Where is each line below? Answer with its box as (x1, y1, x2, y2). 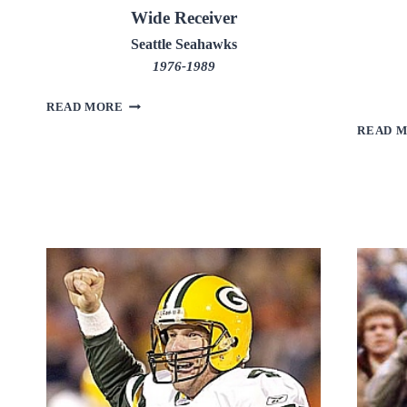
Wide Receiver (130, 8, 237, 28)
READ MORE (46, 101, 124, 114)
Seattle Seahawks (130, 36, 237, 53)
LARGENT (122, 114, 185, 127)
